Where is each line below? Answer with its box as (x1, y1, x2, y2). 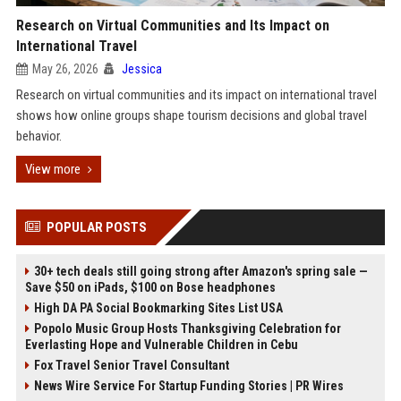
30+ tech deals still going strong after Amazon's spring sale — (33, 264, 368, 278)
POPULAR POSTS (46, 219, 147, 235)
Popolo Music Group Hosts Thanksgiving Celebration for (33, 321, 341, 336)
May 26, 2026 (31, 62, 98, 76)
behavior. (15, 128, 62, 144)
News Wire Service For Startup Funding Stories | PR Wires (33, 379, 344, 393)
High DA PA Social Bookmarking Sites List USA (33, 301, 283, 315)
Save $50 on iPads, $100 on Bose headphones (24, 280, 276, 294)
